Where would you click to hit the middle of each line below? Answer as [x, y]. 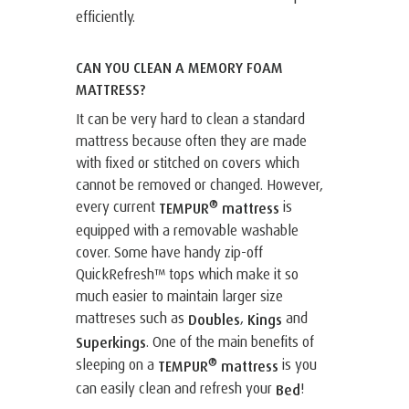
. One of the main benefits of [230, 341]
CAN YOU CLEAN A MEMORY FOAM [179, 68]
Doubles [219, 319]
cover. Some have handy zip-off [169, 252]
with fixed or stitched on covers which [188, 163]
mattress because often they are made [191, 141]
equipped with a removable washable [187, 230]
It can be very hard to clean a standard [190, 119]
